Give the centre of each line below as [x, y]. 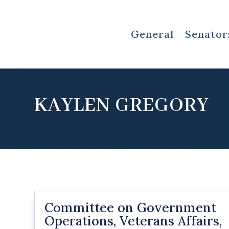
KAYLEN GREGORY [122, 106]
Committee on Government [131, 207]
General [152, 34]
